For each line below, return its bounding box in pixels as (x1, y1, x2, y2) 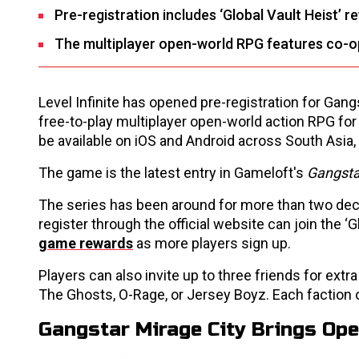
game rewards (38, 235, 133, 252)
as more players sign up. (133, 235, 291, 252)
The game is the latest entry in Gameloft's (38, 164, 307, 181)
